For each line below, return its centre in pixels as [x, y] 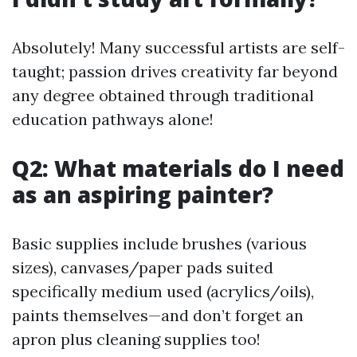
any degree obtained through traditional [163, 95]
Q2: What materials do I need [178, 168]
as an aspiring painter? [143, 194]
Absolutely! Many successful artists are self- [178, 47]
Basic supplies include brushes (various [159, 243]
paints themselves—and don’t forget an [158, 315]
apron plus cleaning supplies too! [136, 339]
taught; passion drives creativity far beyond [175, 71]
